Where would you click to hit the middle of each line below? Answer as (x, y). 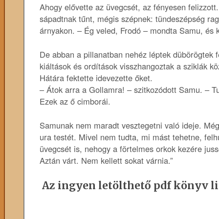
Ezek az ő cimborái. (75, 101)
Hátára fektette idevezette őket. (96, 77)
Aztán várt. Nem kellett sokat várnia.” (106, 160)
